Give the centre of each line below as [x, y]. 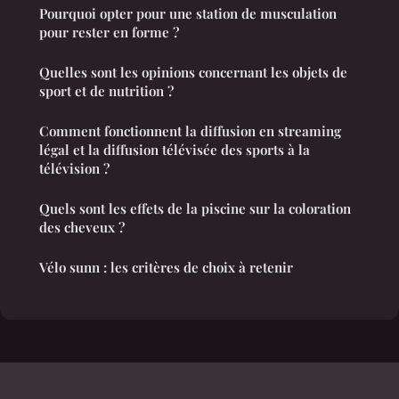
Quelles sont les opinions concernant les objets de [193, 72]
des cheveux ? [82, 227]
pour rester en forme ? [109, 32]
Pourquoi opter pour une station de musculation [188, 13]
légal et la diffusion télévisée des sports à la [175, 149]
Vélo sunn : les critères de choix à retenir [166, 267]
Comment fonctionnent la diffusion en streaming [190, 130]
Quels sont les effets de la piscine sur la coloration [195, 208]
